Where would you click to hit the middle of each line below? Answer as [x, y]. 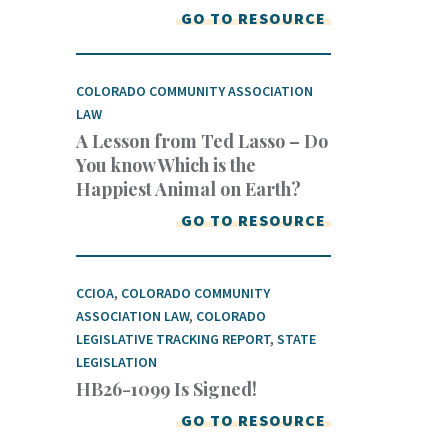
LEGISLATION [116, 361]
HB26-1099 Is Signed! [166, 388]
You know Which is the [166, 164]
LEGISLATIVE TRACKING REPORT [173, 338]
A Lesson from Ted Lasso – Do [202, 140]
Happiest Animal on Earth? [188, 188]
